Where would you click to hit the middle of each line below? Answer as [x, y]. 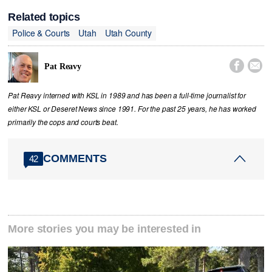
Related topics [44, 17]
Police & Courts [41, 33]
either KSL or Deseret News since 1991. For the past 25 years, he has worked [132, 108]
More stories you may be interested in [105, 229]
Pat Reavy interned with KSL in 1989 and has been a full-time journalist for [127, 95]
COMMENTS [75, 158]
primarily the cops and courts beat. [63, 122]
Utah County [128, 33]
